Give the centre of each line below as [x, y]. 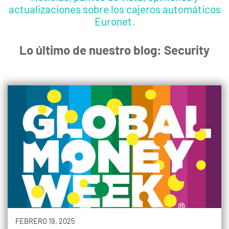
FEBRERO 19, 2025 [45, 221]
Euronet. [114, 21]
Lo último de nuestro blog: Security [114, 50]
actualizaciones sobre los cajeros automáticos [114, 9]
